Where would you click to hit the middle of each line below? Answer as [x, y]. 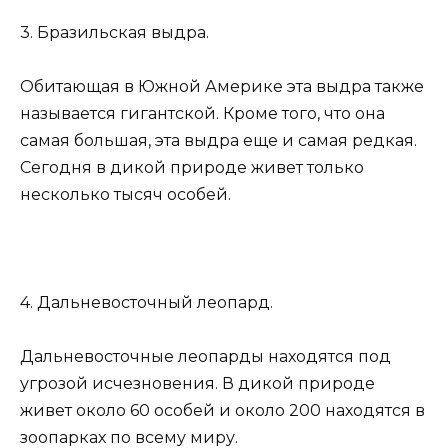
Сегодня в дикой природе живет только [192, 167]
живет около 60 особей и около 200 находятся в [222, 411]
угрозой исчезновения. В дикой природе [197, 384]
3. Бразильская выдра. [114, 32]
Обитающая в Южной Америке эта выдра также [222, 86]
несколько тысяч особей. [125, 194]
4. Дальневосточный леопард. [146, 303]
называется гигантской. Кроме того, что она [202, 113]
